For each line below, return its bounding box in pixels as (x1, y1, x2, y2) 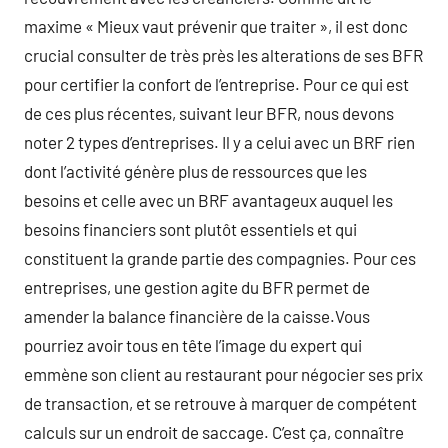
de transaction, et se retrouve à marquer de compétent (24, 393, 417, 413)
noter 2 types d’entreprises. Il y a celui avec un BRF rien (24, 132, 415, 152)
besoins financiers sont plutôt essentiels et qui (24, 219, 357, 239)
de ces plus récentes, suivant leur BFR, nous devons (24, 103, 394, 123)
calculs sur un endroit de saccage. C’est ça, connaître (24, 422, 404, 442)
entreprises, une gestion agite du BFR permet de (24, 277, 370, 297)
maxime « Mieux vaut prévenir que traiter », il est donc (24, 16, 408, 36)
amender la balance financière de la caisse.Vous (24, 306, 370, 326)
